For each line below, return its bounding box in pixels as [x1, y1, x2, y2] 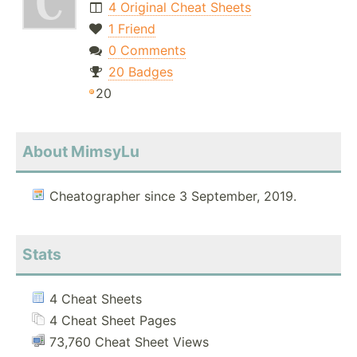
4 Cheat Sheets [49, 291, 142, 308]
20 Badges [108, 64, 173, 80]
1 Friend [108, 21, 155, 37]
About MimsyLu [22, 142, 139, 162]
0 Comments [108, 42, 186, 59]
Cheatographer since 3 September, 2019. [49, 188, 296, 205]
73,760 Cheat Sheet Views [49, 334, 209, 351]
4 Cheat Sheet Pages [49, 312, 176, 329]
